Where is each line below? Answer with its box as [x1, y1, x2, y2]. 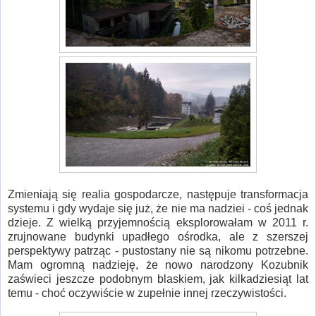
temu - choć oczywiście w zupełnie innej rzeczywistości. [8, 287, 289, 300]
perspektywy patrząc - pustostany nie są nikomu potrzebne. [8, 245, 308, 257]
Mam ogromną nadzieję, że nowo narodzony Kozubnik [8, 259, 308, 272]
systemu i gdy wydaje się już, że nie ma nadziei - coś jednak [8, 202, 308, 215]
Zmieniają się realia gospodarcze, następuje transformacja [8, 188, 308, 201]
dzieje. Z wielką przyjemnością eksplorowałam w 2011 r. [8, 217, 308, 229]
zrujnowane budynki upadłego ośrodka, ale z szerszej [8, 231, 308, 243]
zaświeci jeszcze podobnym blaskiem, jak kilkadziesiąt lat [8, 273, 308, 286]
